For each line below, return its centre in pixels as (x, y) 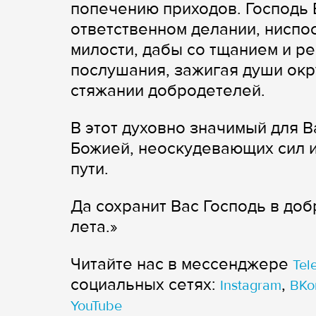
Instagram (251, 285)
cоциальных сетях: (145, 284)
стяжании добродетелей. (168, 90)
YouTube (96, 306)
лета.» (94, 226)
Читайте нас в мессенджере (182, 264)
